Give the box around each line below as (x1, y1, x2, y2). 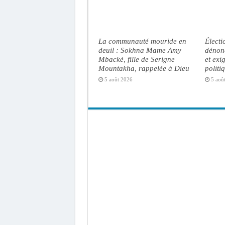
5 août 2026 (104, 76, 133, 82)
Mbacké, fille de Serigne (98, 54, 175, 63)
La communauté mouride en (98, 36, 186, 45)
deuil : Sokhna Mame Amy (98, 45, 181, 54)
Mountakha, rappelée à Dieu (98, 63, 189, 72)
